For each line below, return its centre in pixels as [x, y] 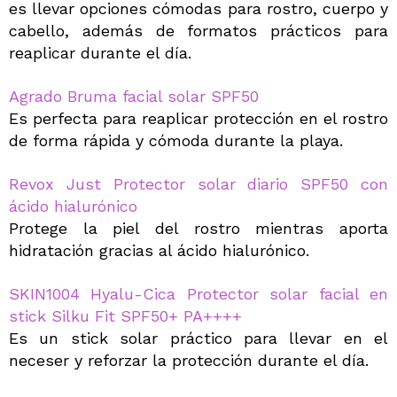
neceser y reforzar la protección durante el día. [189, 361]
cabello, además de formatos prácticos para [198, 31]
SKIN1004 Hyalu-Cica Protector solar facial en [198, 294]
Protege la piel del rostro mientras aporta [198, 229]
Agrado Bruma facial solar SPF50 [134, 97]
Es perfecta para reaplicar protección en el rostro [198, 119]
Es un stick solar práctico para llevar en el [198, 339]
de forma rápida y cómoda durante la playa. [176, 141]
